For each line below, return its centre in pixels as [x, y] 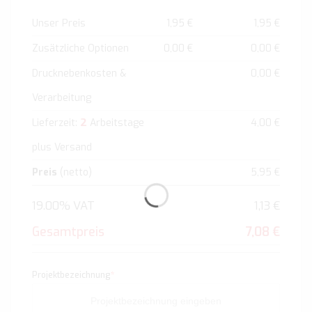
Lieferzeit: [56, 123]
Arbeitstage [117, 123]
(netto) [75, 173]
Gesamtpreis [68, 232]
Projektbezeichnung [71, 275]
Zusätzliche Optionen [80, 49]
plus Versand [62, 148]
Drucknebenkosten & [79, 74]
